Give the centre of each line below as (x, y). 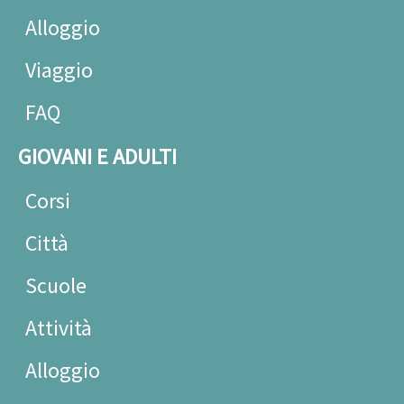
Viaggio (59, 70)
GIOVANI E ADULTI (97, 156)
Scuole (56, 285)
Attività (59, 328)
